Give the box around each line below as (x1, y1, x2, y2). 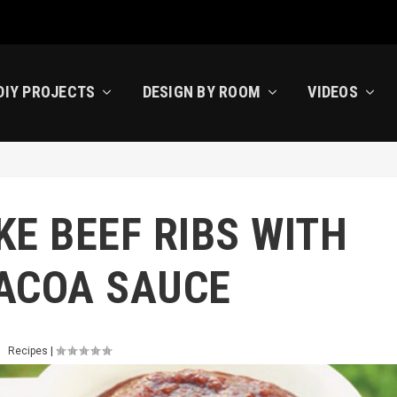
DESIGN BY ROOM (142, 82, 261, 101)
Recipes (7, 345, 48, 357)
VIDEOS (307, 82, 358, 101)
